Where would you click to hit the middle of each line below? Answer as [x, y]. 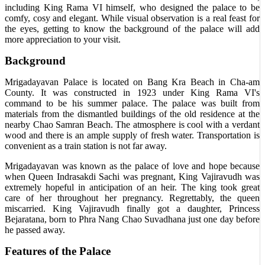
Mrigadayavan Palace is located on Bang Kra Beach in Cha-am [132, 82]
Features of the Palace [58, 251]
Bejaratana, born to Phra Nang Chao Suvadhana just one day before [132, 219]
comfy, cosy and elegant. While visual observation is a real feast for [132, 18]
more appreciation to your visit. [63, 39]
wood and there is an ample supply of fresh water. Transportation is [132, 135]
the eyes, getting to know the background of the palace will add [132, 29]
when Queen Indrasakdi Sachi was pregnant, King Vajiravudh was [132, 177]
